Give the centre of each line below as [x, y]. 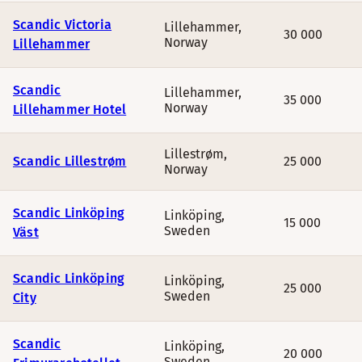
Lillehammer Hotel [70, 109]
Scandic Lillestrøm [70, 161]
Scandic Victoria [63, 25]
